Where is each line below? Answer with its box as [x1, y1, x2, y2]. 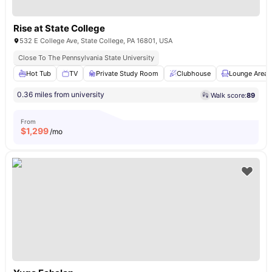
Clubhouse [177, 69, 211, 78]
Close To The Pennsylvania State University [18, 53, 154, 62]
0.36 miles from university [17, 90, 104, 99]
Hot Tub [26, 69, 51, 78]
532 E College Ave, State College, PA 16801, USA [19, 36, 172, 45]
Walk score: [211, 90, 246, 100]
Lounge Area [229, 69, 268, 78]
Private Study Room [96, 69, 158, 78]
